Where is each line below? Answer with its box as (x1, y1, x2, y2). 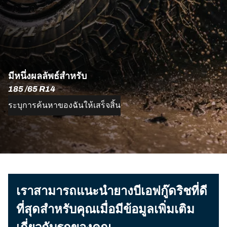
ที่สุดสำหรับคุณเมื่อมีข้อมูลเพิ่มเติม (16, 202, 195, 216)
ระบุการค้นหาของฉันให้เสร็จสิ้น (8, 100, 121, 109)
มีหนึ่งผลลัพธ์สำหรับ (8, 70, 87, 81)
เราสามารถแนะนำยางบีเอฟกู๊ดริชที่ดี (16, 184, 207, 198)
